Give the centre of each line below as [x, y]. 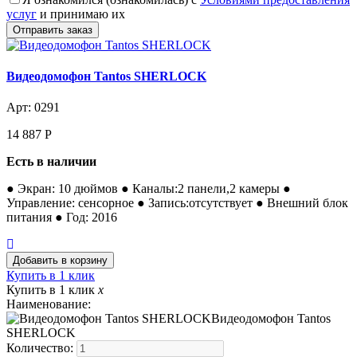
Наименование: [49, 304]
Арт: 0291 [33, 108]
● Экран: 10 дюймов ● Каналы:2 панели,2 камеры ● [149, 189]
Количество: [41, 348]
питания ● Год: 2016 [62, 218]
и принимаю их [81, 14]
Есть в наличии [51, 162]
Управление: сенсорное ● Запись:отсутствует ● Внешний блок [177, 203]
